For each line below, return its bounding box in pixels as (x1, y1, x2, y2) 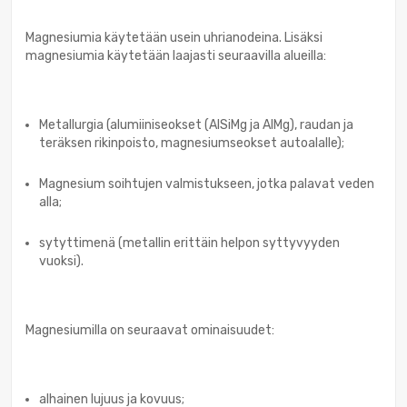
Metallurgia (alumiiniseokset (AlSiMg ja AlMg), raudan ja (39, 116, 353, 133)
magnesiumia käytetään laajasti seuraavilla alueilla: (25, 47, 326, 64)
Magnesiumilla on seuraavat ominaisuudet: (25, 322, 274, 338)
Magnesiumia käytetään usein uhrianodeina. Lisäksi (25, 29, 323, 45)
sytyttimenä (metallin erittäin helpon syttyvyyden (39, 234, 340, 251)
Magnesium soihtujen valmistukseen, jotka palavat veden (39, 175, 374, 192)
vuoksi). (39, 253, 84, 269)
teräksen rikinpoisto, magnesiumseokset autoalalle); (39, 134, 344, 151)
